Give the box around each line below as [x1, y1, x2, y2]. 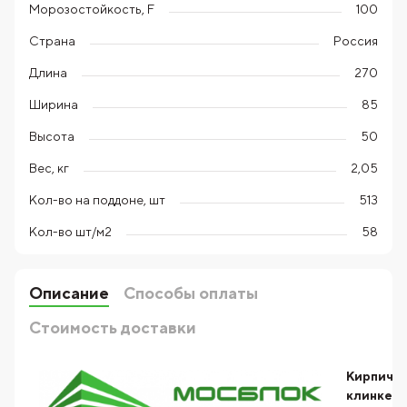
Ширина [29, 96, 78, 112]
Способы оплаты [124, 283, 258, 303]
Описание [29, 283, 109, 303]
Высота [29, 128, 74, 144]
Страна [29, 33, 75, 48]
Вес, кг [29, 160, 69, 175]
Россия [333, 34, 378, 49]
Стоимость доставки [29, 318, 196, 338]
